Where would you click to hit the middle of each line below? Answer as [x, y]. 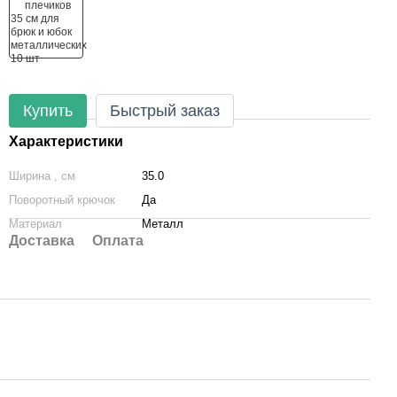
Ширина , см [42, 176]
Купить [48, 111]
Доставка [42, 241]
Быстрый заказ [165, 111]
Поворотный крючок [62, 200]
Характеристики [66, 141]
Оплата [118, 241]
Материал [35, 224]
